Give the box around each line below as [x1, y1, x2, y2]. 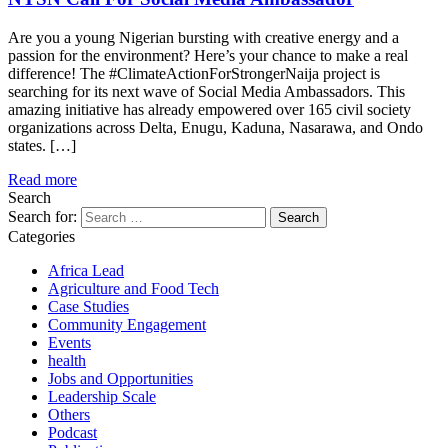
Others [48, 405, 90, 423]
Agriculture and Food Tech [48, 279, 219, 297]
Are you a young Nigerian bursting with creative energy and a [8, 28, 399, 46]
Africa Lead [48, 261, 124, 279]
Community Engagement [48, 315, 206, 333]
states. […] [8, 136, 76, 154]
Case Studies [48, 297, 129, 315]
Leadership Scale [48, 387, 156, 405]
